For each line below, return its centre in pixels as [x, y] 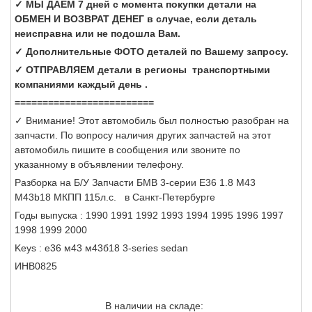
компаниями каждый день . [81, 84]
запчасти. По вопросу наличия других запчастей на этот [143, 135]
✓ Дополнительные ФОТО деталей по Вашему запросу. [151, 51]
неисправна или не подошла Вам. [97, 33]
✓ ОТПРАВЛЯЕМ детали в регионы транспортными [142, 69]
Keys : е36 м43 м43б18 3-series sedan [101, 248]
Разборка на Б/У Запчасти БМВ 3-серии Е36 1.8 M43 [135, 182]
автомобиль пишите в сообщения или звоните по [127, 149]
